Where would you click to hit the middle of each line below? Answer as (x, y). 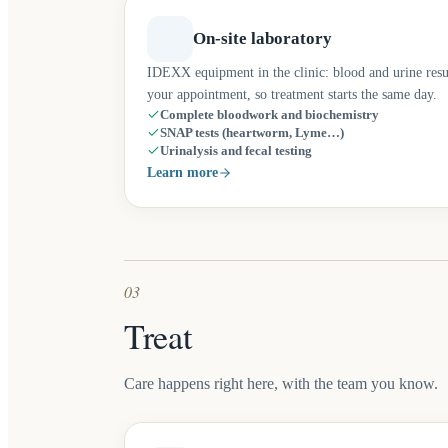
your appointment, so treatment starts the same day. (292, 94)
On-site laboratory (262, 38)
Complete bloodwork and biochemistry (269, 115)
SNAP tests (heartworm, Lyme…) (252, 133)
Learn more (182, 172)
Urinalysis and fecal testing (236, 151)
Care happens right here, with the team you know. (281, 383)
